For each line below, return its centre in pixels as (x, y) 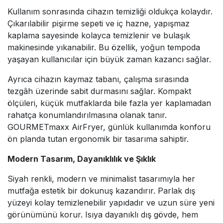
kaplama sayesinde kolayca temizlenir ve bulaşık (99, 35)
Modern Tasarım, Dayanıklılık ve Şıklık (82, 159)
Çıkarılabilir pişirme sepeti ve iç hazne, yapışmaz (99, 23)
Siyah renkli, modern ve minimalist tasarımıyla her (101, 178)
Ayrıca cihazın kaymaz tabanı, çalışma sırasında (98, 79)
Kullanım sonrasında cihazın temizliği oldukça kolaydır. (110, 11)
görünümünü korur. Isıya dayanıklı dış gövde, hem (103, 214)
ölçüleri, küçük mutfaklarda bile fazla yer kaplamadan (109, 103)
